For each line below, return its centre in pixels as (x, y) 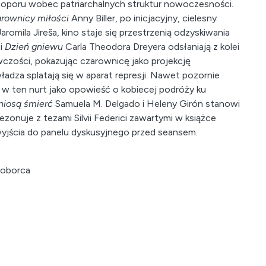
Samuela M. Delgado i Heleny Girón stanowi (146, 104)
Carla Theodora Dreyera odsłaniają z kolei (151, 47)
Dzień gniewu (34, 47)
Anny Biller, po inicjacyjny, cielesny (143, 18)
